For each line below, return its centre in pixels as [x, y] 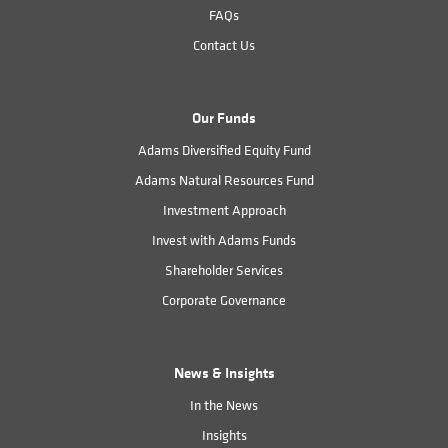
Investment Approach [224, 209]
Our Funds [224, 117]
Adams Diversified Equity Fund [224, 149]
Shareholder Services [224, 269]
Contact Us [224, 44]
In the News [224, 404]
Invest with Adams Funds [224, 239]
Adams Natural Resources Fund [224, 179]
